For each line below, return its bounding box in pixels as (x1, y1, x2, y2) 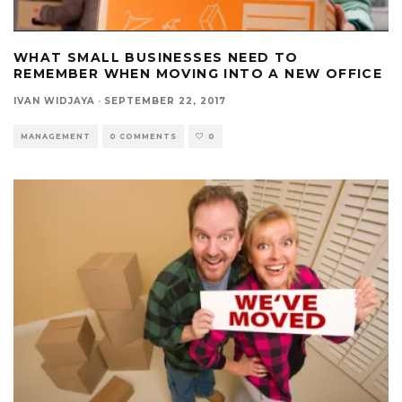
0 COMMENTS (109, 132, 177, 142)
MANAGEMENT (21, 132, 91, 142)
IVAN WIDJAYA (13, 95, 95, 108)
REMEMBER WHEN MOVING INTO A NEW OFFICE (13, 66, 383, 83)
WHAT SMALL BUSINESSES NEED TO (13, 49, 299, 66)
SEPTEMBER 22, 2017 (104, 95, 226, 108)
